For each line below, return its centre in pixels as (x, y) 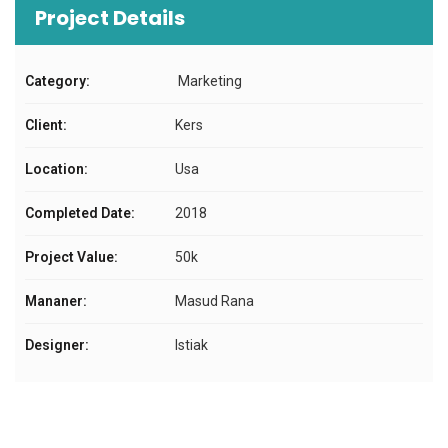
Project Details (110, 18)
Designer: (57, 345)
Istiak (191, 345)
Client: (46, 125)
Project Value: (71, 257)
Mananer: (56, 301)
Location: (56, 169)
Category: (57, 81)
